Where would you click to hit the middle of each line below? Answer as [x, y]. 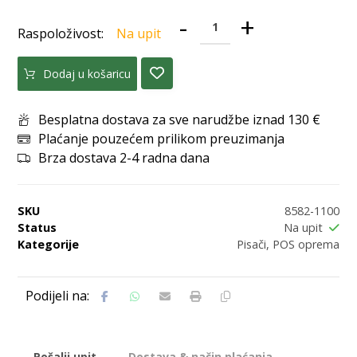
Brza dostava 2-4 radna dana [124, 157]
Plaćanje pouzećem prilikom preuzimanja [162, 138]
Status [37, 227]
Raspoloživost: [63, 34]
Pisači [251, 244]
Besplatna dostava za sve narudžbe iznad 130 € [180, 119]
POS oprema [306, 244]
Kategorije [49, 244]
